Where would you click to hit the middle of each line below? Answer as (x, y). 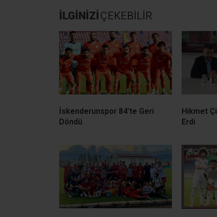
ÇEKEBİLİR (126, 15)
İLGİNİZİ (79, 15)
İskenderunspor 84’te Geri (107, 111)
